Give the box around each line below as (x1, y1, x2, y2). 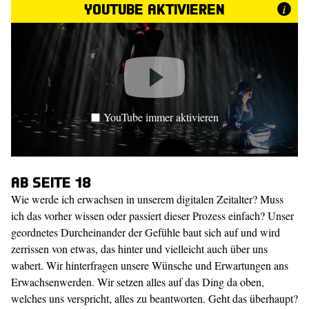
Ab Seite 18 (11, 172, 91, 191)
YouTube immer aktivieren (103, 109, 219, 124)
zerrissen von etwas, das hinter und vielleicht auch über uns (11, 241, 268, 256)
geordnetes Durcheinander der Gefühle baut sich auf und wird (11, 225, 280, 239)
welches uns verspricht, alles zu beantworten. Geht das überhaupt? (11, 291, 298, 306)
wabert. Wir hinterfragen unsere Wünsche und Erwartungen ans (11, 258, 288, 272)
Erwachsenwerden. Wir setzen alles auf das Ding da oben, (11, 275, 264, 289)
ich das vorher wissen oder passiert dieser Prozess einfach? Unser (11, 208, 294, 223)
